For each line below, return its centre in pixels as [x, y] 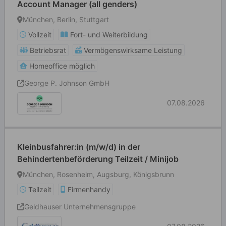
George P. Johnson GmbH [67, 83]
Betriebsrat [48, 50]
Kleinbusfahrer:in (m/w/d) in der [79, 147]
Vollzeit [40, 35]
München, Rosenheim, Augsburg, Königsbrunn [98, 174]
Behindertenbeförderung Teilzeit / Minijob [98, 159]
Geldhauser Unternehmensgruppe [80, 207]
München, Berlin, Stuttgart [66, 19]
